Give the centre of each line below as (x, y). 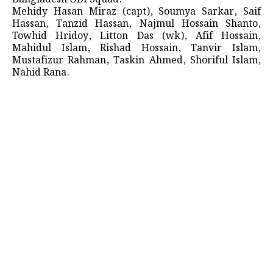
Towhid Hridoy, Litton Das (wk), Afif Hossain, (136, 36)
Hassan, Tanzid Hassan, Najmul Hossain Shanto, (136, 24)
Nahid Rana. (41, 73)
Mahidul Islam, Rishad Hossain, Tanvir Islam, (136, 48)
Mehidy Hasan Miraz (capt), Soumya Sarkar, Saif (136, 12)
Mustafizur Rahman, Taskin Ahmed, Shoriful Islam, (136, 60)
